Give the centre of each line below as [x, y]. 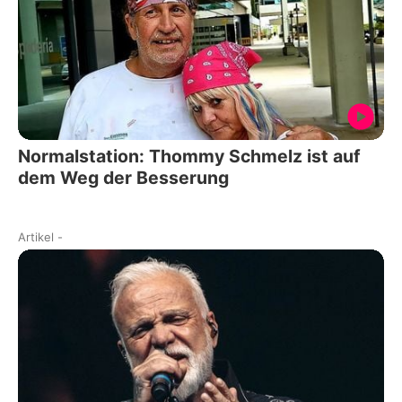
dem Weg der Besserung [123, 177]
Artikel [36, 236]
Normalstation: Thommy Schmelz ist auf [189, 156]
